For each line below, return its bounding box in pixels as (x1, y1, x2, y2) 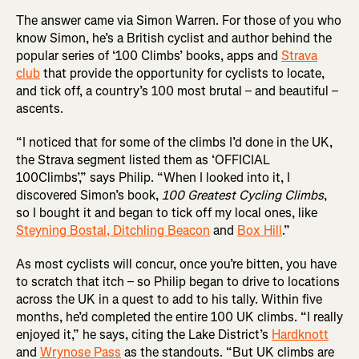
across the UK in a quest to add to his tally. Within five (16, 290, 322, 308)
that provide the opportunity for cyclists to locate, (40, 64, 325, 82)
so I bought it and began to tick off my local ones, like (16, 204, 317, 221)
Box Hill (237, 221, 282, 239)
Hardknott (272, 325, 329, 343)
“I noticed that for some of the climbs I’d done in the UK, (16, 133, 333, 151)
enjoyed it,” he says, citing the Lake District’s (16, 325, 272, 343)
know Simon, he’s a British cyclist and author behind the (16, 29, 332, 46)
